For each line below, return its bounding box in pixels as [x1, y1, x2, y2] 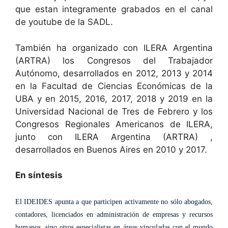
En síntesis [15, 170, 63, 180]
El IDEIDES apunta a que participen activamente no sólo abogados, [15, 197, 213, 206]
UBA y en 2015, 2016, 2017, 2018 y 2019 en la [15, 93, 213, 104]
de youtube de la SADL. [15, 17, 113, 27]
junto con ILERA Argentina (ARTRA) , [15, 131, 213, 142]
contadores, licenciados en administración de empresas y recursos [15, 210, 213, 218]
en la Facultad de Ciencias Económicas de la [15, 80, 213, 91]
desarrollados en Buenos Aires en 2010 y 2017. [15, 144, 207, 155]
